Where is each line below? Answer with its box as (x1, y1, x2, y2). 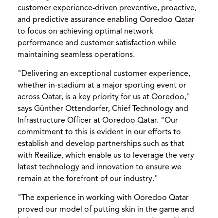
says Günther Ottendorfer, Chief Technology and (18, 105, 188, 113)
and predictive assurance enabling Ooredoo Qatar (18, 16, 195, 24)
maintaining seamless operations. (18, 51, 135, 59)
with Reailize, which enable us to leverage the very (18, 152, 194, 160)
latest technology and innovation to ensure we (18, 163, 182, 172)
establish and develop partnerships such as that (18, 140, 184, 148)
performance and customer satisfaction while (18, 39, 176, 48)
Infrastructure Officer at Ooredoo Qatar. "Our (18, 117, 178, 125)
